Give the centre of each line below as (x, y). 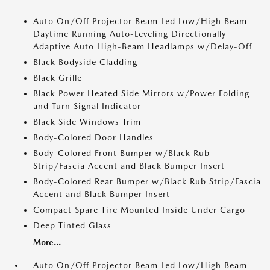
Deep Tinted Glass (72, 225)
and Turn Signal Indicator (87, 106)
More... (47, 242)
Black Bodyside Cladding (85, 62)
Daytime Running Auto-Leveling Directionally (130, 34)
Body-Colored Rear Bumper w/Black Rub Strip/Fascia (147, 181)
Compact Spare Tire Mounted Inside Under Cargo (139, 210)
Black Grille (58, 78)
